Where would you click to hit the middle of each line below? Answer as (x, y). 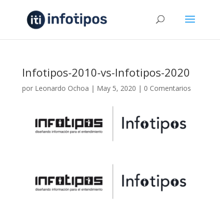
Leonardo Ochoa (62, 88)
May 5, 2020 (116, 88)
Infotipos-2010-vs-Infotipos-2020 (106, 72)
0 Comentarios (167, 88)
